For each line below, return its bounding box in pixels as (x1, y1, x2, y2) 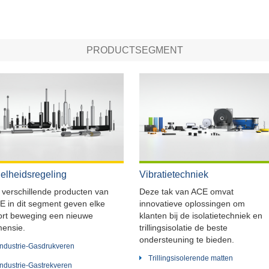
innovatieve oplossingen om (139, 198, 245, 208)
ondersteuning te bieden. (139, 234, 234, 244)
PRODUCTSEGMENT (86, 44, 183, 55)
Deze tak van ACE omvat (139, 186, 234, 196)
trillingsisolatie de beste (139, 222, 228, 232)
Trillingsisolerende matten (148, 253, 233, 262)
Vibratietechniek (139, 169, 208, 180)
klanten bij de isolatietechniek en (139, 210, 262, 220)
